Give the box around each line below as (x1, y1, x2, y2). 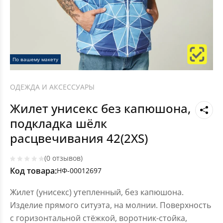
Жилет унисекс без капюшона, (10, 100, 191, 117)
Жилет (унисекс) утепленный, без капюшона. (10, 187, 184, 198)
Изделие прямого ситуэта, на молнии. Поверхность (10, 200, 211, 211)
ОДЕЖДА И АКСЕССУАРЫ (10, 82, 95, 92)
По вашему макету (12, 56, 58, 63)
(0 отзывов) (44, 153, 83, 163)
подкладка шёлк (10, 115, 107, 132)
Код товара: (10, 165, 57, 177)
